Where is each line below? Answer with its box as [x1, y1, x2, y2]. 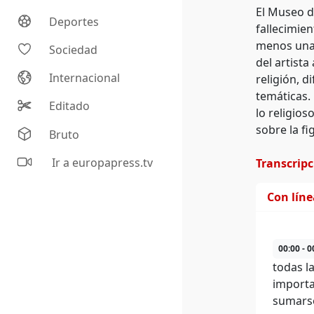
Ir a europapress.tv [49, 155, 153, 171]
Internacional [49, 70, 121, 86]
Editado [49, 98, 90, 114]
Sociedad [49, 42, 98, 58]
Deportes [49, 14, 100, 30]
